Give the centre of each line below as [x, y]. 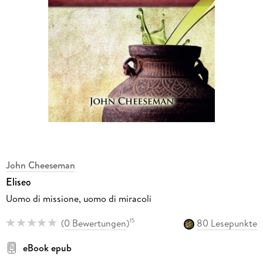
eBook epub [47, 247]
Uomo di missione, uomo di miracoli [78, 198]
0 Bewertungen [95, 223]
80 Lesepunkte [227, 223]
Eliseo [18, 182]
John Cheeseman [40, 165]
